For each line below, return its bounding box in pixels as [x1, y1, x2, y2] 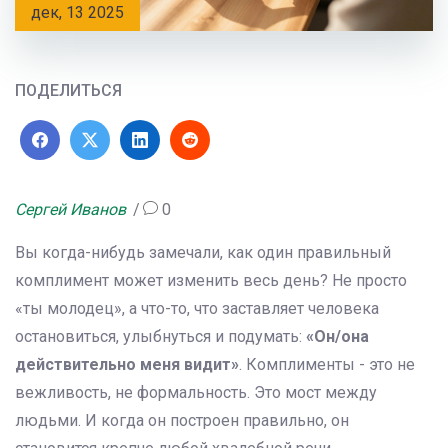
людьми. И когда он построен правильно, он [15, 411, 349, 431]
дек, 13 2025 [31, 3, 124, 23]
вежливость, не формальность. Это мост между [15, 383, 377, 403]
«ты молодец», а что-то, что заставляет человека [15, 299, 379, 319]
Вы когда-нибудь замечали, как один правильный [15, 243, 391, 263]
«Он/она [306, 327, 369, 347]
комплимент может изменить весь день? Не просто [15, 271, 407, 291]
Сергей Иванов [15, 200, 126, 220]
